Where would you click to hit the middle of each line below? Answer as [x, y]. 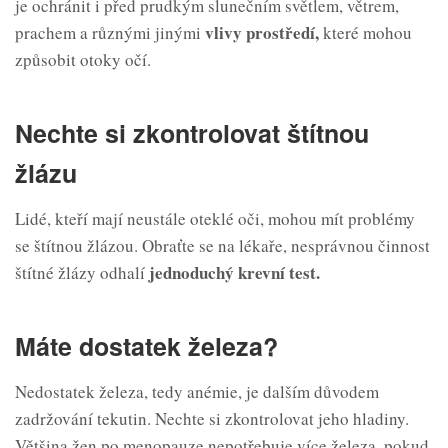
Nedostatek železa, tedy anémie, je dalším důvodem [197, 392]
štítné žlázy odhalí [82, 273]
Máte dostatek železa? [146, 346]
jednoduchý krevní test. [234, 273]
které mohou [365, 33]
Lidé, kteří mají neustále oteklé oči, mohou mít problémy [215, 219]
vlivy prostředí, [262, 33]
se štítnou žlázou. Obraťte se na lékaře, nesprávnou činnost [222, 246]
